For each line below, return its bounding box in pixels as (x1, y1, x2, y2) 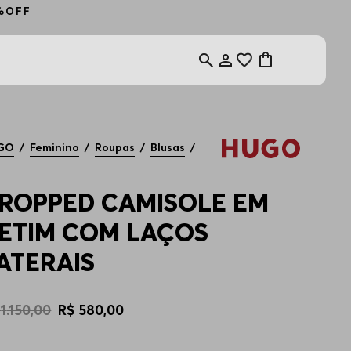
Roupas (95, 139, 136, 154)
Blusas (150, 139, 186, 154)
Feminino (30, 139, 80, 154)
